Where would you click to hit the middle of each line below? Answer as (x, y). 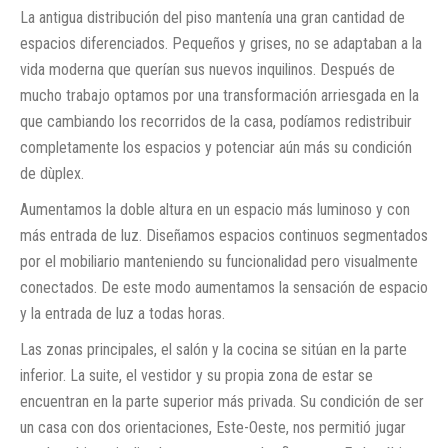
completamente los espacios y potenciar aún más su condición (216, 147)
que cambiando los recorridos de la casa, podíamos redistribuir (216, 121)
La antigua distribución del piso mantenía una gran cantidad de (212, 17)
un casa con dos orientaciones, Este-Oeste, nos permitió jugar (213, 427)
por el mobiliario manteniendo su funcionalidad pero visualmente (219, 261)
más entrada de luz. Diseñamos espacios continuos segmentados (224, 235)
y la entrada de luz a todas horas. (122, 313)
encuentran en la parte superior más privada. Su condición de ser (222, 401)
